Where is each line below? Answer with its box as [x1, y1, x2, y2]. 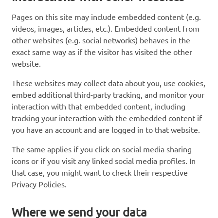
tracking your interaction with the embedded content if [12, 112, 202, 123]
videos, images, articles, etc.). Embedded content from [12, 23, 200, 33]
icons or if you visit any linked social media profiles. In [12, 155, 196, 165]
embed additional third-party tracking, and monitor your [12, 89, 204, 99]
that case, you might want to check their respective [12, 167, 188, 177]
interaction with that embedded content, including [12, 101, 185, 111]
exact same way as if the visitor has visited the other [12, 46, 192, 56]
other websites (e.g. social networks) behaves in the [12, 35, 190, 45]
